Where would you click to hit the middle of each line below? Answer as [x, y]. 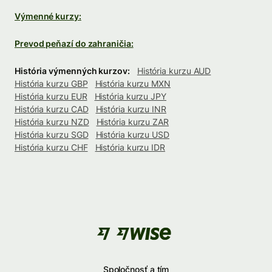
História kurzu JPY [130, 96]
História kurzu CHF [51, 147]
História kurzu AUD [174, 70]
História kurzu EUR [51, 96]
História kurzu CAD [52, 109]
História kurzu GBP [51, 83]
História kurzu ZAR [132, 121]
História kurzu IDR [130, 147]
